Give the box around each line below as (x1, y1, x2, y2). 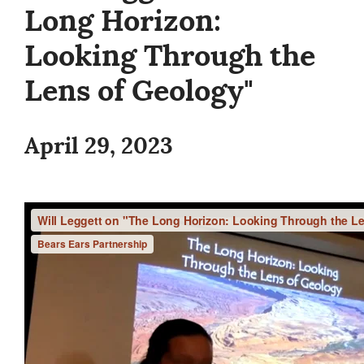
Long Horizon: (24, 2, 221, 41)
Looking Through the (24, 37, 315, 76)
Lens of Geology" (24, 71, 253, 110)
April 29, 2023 (24, 131, 173, 162)
